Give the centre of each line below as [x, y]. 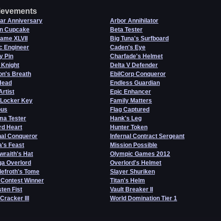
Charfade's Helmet [136, 56]
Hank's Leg [126, 118]
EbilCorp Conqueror [138, 74]
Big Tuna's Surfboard [139, 38]
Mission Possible [134, 145]
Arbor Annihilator [134, 21]
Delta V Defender [134, 65]
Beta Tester [126, 30]
